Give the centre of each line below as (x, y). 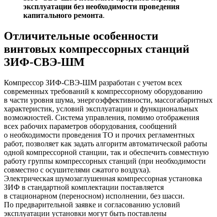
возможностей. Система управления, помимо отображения (101, 118)
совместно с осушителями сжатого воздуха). (77, 170)
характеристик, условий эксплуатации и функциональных (101, 109)
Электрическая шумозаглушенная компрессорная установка (103, 179)
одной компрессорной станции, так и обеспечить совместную (106, 153)
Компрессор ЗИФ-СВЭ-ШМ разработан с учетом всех (93, 83)
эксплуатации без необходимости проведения (101, 7)
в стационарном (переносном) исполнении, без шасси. (94, 196)
